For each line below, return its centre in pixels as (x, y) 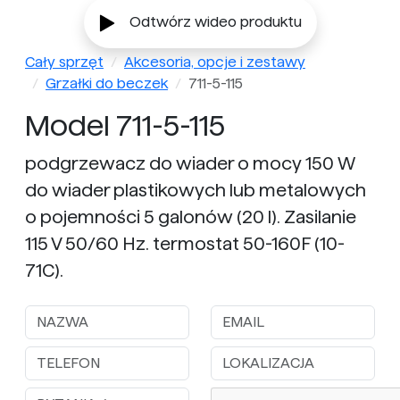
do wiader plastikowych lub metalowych (196, 191)
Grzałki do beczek (107, 84)
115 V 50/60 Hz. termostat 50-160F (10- (185, 244)
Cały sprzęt (64, 62)
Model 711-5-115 (125, 126)
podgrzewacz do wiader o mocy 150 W (190, 164)
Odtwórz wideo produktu (215, 22)
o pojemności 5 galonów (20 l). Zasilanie (191, 217)
